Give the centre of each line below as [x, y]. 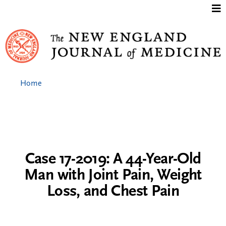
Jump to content [113, 7]
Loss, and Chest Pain [113, 192]
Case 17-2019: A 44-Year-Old [113, 159]
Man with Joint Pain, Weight [113, 176]
